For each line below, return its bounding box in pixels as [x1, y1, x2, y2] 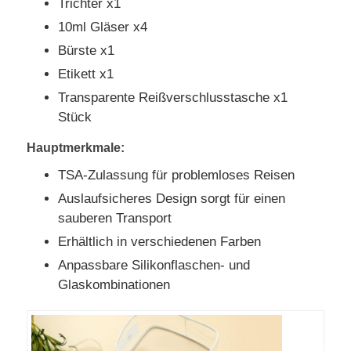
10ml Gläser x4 [58, 19, 148, 34]
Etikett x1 [58, 66, 114, 81]
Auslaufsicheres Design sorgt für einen [58, 190, 286, 206]
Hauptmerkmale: [27, 140, 125, 154]
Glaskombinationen [58, 277, 171, 292]
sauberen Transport [58, 210, 172, 226]
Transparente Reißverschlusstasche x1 [58, 89, 288, 105]
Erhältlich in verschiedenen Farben [58, 233, 262, 249]
